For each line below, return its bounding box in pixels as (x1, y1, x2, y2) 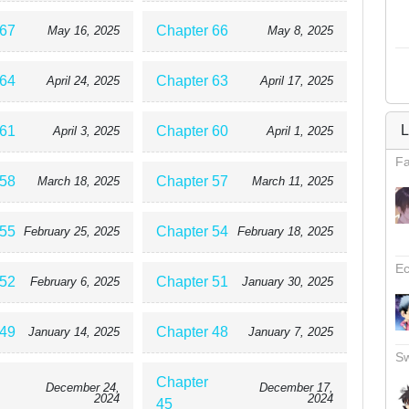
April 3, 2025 (53, 124, 121, 138)
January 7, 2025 (247, 325, 333, 339)
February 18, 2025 (236, 225, 333, 238)
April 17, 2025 (259, 74, 333, 88)
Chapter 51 (156, 274, 229, 289)
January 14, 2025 (28, 325, 121, 339)
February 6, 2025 (30, 275, 121, 288)
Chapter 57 (156, 173, 229, 189)
